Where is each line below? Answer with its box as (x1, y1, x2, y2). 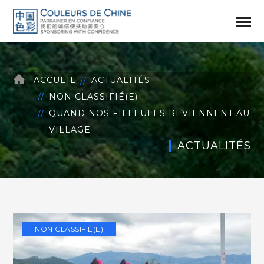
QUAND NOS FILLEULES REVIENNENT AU (49, 107, 250, 118)
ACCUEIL (34, 74, 77, 85)
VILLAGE (49, 124, 91, 135)
